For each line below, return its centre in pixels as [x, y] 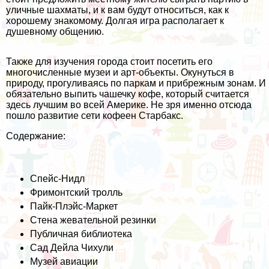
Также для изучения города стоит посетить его [109, 61]
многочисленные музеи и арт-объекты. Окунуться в [120, 72]
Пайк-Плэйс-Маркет [74, 206]
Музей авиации [64, 261]
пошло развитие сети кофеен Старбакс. [95, 115]
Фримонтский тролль [76, 192]
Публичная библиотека [81, 234]
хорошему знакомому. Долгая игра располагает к [115, 20]
